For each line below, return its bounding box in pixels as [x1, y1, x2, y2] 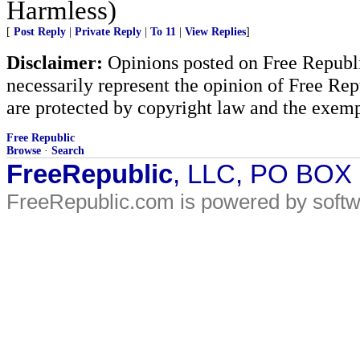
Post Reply [14, 26, 66, 38]
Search [51, 145, 84, 157]
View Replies [185, 26, 246, 38]
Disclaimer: [6, 51, 103, 73]
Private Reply [75, 26, 141, 38]
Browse [6, 145, 41, 157]
